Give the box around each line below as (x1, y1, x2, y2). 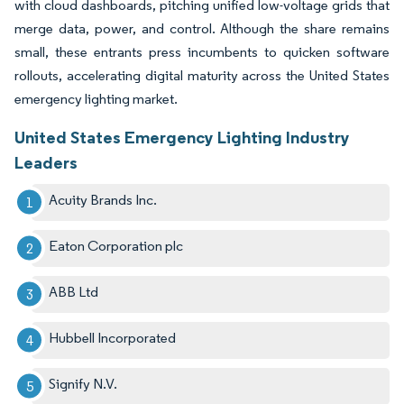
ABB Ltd (49, 282, 99, 300)
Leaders (14, 151, 78, 173)
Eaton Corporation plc (49, 236, 184, 254)
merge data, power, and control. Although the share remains (14, 19, 390, 37)
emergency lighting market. (14, 89, 178, 107)
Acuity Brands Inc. (49, 190, 158, 208)
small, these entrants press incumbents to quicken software (14, 42, 390, 60)
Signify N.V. (49, 374, 118, 392)
